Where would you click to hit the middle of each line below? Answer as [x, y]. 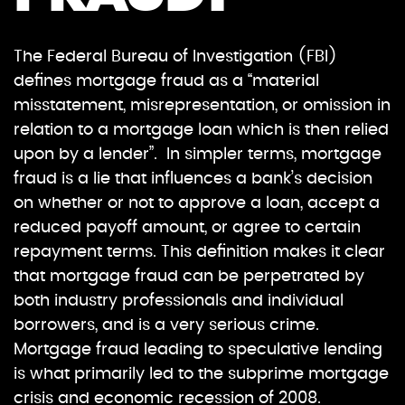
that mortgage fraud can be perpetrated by [189, 277]
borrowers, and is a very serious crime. [166, 326]
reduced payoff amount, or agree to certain [187, 228]
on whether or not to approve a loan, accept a [197, 204]
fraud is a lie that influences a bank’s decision [193, 179]
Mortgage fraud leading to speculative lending [198, 350]
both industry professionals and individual [179, 301]
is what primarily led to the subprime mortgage [201, 375]
